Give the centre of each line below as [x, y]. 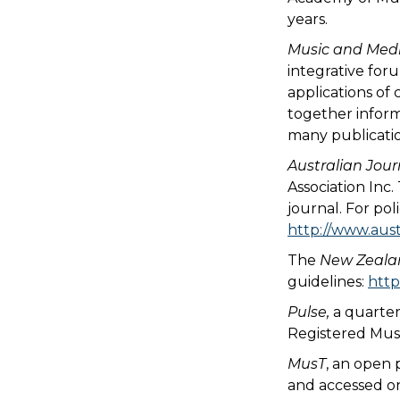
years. [308, 19]
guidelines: [328, 282]
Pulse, [310, 312]
